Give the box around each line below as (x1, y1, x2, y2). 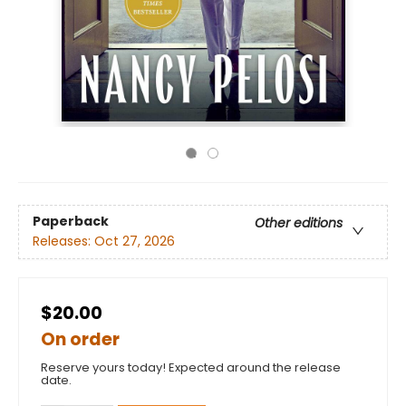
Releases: (33, 232, 94, 251)
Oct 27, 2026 (94, 232, 175, 251)
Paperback (33, 212, 109, 231)
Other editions (255, 214, 343, 233)
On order (41, 327, 120, 352)
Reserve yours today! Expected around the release (41, 359, 341, 376)
